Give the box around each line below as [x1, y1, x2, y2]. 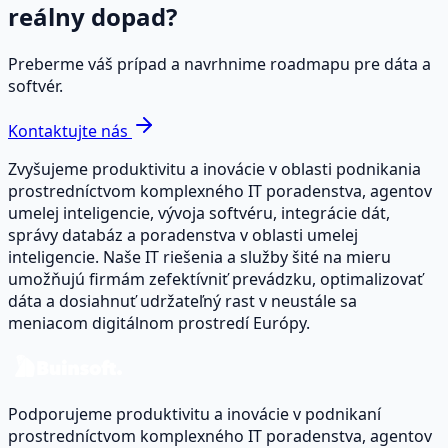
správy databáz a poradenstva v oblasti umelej [8, 223, 358, 246]
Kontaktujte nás [8, 119, 128, 142]
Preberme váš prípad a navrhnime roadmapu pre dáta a [8, 52, 431, 75]
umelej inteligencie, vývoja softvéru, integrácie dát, [8, 201, 390, 224]
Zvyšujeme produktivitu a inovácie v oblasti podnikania [8, 157, 421, 180]
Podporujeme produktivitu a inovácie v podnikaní [8, 402, 381, 425]
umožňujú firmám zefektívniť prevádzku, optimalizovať [8, 267, 423, 290]
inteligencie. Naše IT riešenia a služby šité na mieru [8, 245, 391, 268]
